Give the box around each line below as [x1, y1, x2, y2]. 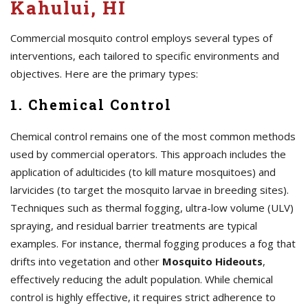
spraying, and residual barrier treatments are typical [10, 219, 257, 232]
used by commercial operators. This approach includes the [10, 147, 286, 161]
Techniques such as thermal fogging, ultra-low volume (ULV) [10, 201, 294, 214]
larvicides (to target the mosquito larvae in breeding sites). [10, 183, 289, 197]
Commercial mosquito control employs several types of [10, 31, 272, 45]
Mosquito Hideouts [162, 254, 263, 268]
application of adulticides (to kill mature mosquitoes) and [10, 165, 276, 179]
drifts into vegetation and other [10, 254, 162, 268]
